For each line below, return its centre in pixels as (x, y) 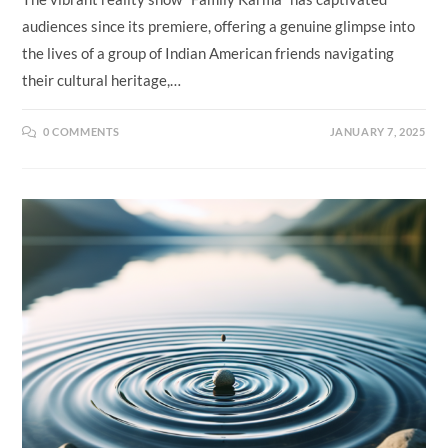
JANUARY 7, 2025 (377, 131)
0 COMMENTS (82, 131)
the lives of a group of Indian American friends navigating (208, 52)
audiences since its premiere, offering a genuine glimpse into (219, 25)
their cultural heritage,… (102, 79)
